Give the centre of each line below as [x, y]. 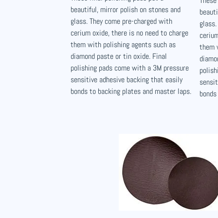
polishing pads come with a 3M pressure [130, 68]
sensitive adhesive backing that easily [127, 80]
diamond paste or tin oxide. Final [119, 56]
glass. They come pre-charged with [121, 21]
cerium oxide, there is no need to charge [129, 33]
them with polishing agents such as [123, 45]
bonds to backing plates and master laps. [131, 91]
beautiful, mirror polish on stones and [126, 9]
